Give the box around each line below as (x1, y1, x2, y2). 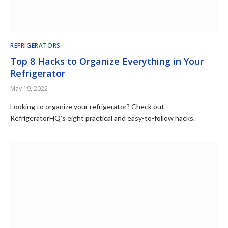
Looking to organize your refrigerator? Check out (10, 102, 164, 111)
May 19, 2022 (10, 83, 48, 93)
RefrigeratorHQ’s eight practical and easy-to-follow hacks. (10, 113, 195, 122)
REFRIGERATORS (10, 41, 61, 50)
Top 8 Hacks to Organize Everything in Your (10, 54, 204, 67)
